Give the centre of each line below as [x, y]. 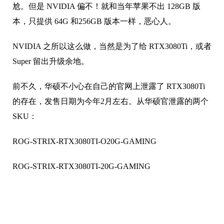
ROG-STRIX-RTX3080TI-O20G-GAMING [84, 118]
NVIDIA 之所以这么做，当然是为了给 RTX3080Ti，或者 [112, 23]
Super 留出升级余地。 [51, 38]
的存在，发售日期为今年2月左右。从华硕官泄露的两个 [110, 78]
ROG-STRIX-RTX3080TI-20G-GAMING [81, 143]
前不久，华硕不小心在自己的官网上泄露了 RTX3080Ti [109, 63]
